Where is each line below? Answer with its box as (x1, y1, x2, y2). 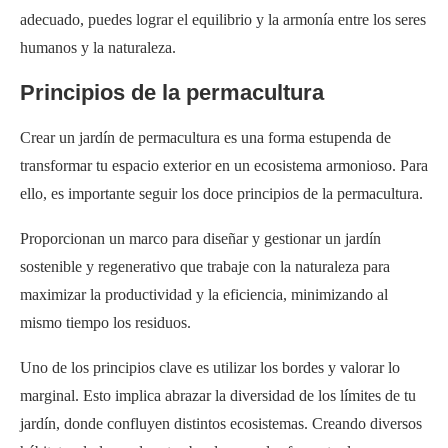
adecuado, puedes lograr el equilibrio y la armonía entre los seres (20, 10, 426, 28)
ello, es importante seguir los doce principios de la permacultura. (20, 184, 423, 202)
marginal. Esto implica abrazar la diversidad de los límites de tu (20, 386, 416, 404)
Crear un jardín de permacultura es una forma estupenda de (20, 128, 391, 146)
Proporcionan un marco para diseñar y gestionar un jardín (20, 229, 381, 247)
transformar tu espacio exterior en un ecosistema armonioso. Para (20, 156, 428, 174)
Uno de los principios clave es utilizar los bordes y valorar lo (20, 358, 400, 376)
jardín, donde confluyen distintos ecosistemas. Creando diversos (20, 414, 422, 432)
